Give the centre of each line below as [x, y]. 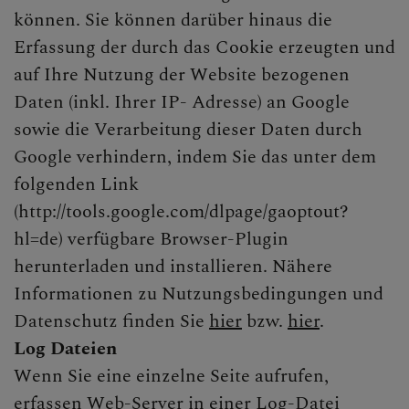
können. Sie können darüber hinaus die [173, 20]
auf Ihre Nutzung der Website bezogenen [182, 74]
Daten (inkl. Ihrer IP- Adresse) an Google [182, 102]
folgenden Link [76, 184]
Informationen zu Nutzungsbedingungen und [199, 294]
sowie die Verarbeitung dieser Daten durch [188, 129]
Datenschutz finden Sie [111, 321]
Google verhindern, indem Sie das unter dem [195, 157]
